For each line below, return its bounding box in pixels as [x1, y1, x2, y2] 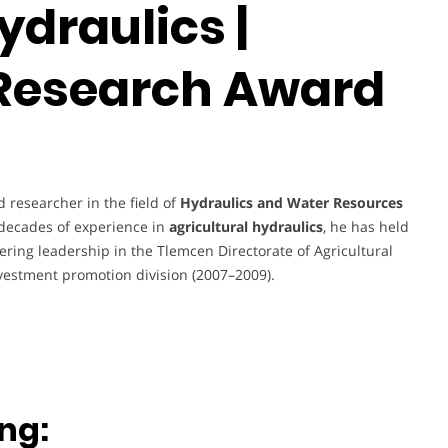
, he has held [323, 217, 409, 237]
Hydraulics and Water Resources [180, 193, 403, 213]
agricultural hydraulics [169, 217, 323, 237]
